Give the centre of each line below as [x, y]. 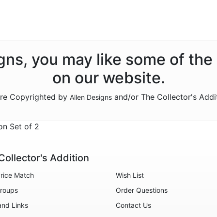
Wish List [130, 175]
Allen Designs [91, 97]
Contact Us [133, 205]
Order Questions [142, 190]
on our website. [108, 78]
